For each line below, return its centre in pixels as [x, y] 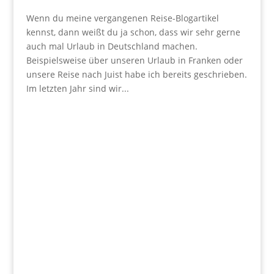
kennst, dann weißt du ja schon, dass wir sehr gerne [133, 32]
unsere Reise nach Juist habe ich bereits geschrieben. [136, 75]
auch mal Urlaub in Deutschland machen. [112, 46]
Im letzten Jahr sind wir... [77, 89]
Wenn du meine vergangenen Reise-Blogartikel [122, 18]
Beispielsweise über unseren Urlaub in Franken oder [134, 61]
